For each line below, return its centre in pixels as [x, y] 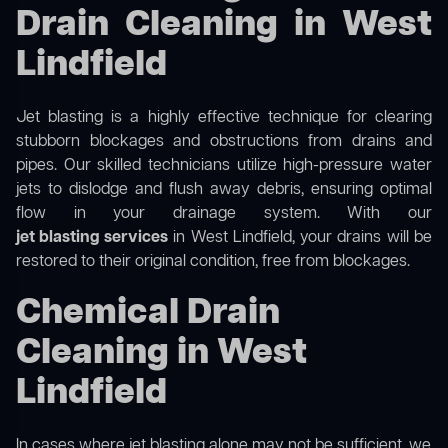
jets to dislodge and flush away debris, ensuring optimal [224, 190]
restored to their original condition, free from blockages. [213, 262]
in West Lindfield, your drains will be [300, 238]
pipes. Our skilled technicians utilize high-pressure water [224, 166]
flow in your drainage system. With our [224, 214]
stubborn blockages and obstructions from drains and [224, 142]
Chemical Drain [148, 314]
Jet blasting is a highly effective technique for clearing [224, 118]
